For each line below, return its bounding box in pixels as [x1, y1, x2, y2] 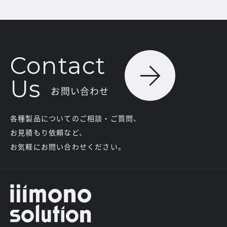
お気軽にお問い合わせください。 [10, 141, 126, 152]
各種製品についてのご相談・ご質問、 [10, 113, 141, 124]
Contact [10, 51, 106, 81]
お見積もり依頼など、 [10, 127, 87, 138]
